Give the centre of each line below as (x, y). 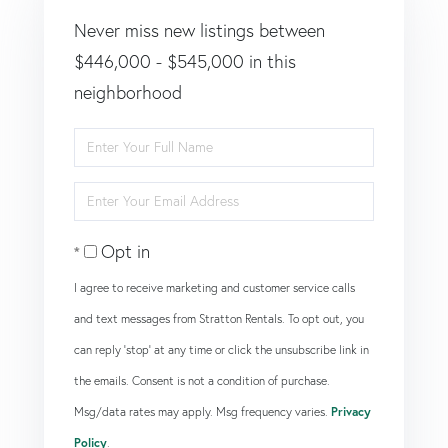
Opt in (125, 251)
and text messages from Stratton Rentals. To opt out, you (219, 318)
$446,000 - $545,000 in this (185, 61)
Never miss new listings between (199, 30)
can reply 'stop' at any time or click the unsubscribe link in (221, 349)
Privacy (351, 411)
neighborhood (128, 92)
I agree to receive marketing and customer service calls (214, 287)
